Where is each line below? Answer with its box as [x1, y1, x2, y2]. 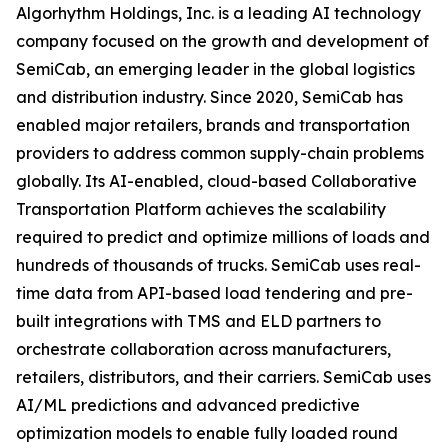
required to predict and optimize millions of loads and [16, 227, 430, 248]
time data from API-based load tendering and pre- [16, 283, 413, 304]
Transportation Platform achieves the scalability [16, 199, 386, 220]
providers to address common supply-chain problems [16, 143, 424, 164]
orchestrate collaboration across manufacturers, [16, 339, 391, 360]
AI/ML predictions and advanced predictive [16, 395, 360, 416]
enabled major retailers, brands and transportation [16, 115, 410, 136]
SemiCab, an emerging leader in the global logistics [16, 59, 415, 80]
